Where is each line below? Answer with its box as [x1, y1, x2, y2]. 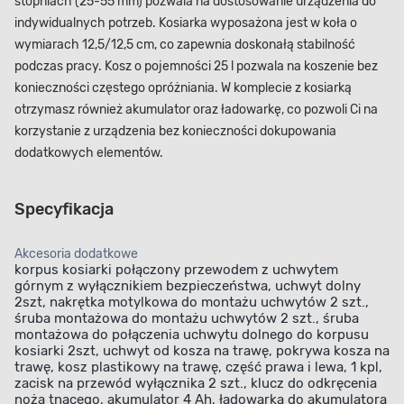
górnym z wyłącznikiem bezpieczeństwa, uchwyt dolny [14, 278, 361, 295]
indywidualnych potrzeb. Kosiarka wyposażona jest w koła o [14, 15, 357, 32]
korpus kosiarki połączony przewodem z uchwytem [14, 262, 338, 279]
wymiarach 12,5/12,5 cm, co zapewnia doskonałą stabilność [14, 37, 355, 53]
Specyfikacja [14, 199, 114, 220]
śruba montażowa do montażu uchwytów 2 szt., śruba [14, 310, 359, 327]
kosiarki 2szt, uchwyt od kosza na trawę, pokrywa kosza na [14, 343, 390, 360]
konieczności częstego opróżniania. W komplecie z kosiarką [14, 80, 352, 96]
